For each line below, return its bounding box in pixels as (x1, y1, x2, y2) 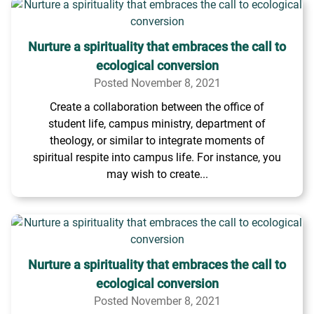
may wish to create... (106, 168, 208, 181)
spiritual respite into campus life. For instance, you (33, 151, 281, 164)
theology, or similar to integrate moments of (49, 134, 265, 147)
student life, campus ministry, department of (48, 117, 266, 130)
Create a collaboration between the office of (50, 100, 264, 114)
